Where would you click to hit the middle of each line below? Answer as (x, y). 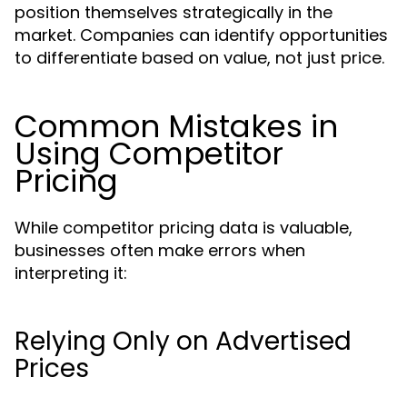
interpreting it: (71, 273)
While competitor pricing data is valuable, (184, 228)
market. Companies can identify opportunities (201, 35)
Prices (52, 368)
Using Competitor (149, 154)
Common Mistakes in (176, 126)
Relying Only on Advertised (183, 341)
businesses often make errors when (160, 250)
